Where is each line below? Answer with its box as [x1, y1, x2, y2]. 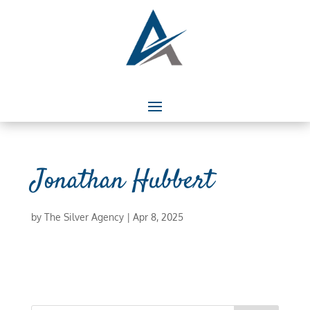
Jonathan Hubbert [30, 163, 214, 201]
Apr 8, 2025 [132, 211, 183, 223]
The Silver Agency [44, 211, 124, 223]
